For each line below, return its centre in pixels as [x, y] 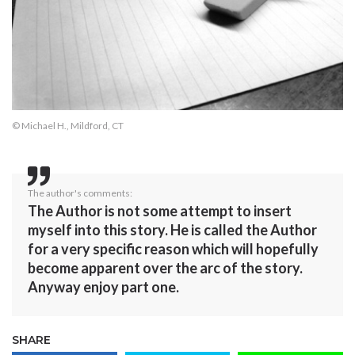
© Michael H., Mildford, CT [68, 125]
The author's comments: [80, 193]
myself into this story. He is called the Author [172, 229]
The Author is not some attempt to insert [160, 210]
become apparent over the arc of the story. [165, 267]
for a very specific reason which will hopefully [173, 248]
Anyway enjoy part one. [105, 286]
